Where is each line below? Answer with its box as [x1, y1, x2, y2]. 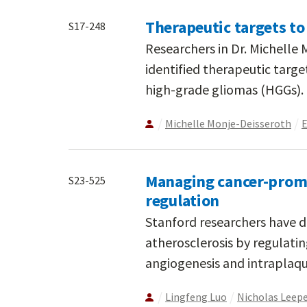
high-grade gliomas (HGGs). [145, 81, 304, 99]
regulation [145, 190, 220, 212]
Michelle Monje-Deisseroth [165, 116, 291, 131]
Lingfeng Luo [165, 290, 227, 304]
